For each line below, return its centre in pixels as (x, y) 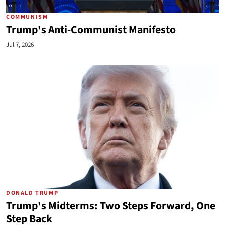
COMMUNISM (27, 17)
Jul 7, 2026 (20, 45)
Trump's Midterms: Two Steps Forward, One (111, 206)
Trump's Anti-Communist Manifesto (91, 30)
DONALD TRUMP (32, 193)
